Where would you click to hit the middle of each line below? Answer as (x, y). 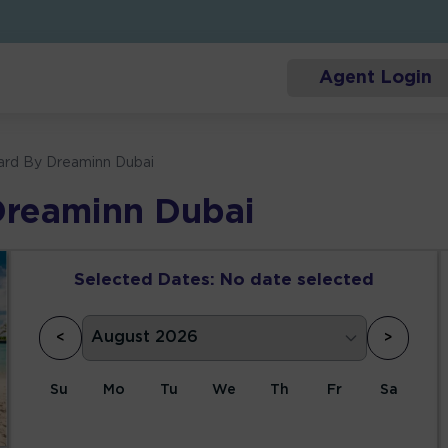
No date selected (297, 281)
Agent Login (375, 78)
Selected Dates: (144, 281)
